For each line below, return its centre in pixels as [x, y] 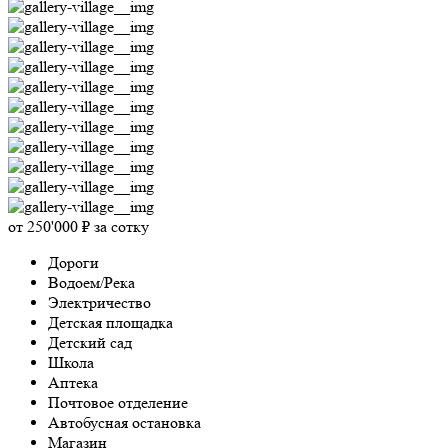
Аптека [73, 382]
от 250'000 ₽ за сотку [78, 226]
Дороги [73, 262]
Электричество [99, 302]
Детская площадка [110, 322]
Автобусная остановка [124, 422]
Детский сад [90, 342]
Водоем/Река [91, 282]
